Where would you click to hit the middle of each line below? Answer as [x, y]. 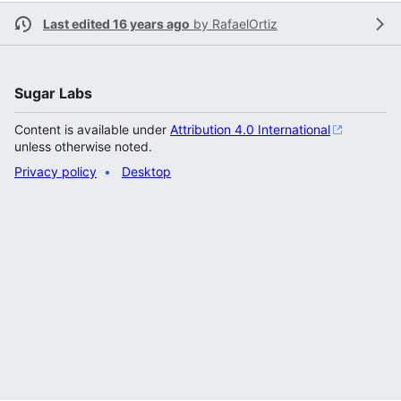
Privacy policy [55, 171]
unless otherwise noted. [83, 146]
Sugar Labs [53, 93]
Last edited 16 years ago [116, 24]
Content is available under [92, 129]
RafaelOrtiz [245, 24]
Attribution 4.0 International [250, 129]
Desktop [146, 171]
